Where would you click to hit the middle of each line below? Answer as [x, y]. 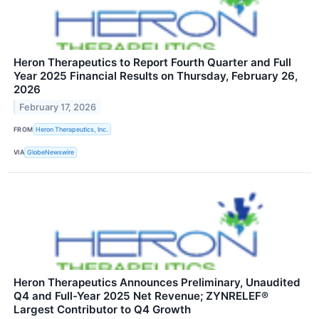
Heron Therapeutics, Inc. [72, 129]
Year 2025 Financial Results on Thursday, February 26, [156, 76]
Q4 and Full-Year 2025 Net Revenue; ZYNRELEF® [141, 296]
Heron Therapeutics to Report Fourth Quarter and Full [152, 63]
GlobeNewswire [51, 152]
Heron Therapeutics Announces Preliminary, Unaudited [157, 282]
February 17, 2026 [58, 108]
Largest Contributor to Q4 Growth [102, 309]
